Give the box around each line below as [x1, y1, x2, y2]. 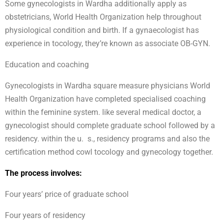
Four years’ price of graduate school [5, 190, 129, 199]
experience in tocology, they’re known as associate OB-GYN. [5, 39, 210, 49]
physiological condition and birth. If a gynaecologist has [5, 26, 199, 35]
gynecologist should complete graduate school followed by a [5, 121, 215, 131]
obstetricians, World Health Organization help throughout [5, 12, 201, 22]
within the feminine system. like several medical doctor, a [5, 108, 201, 117]
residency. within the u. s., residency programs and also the [5, 134, 210, 144]
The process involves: [5, 168, 82, 178]
